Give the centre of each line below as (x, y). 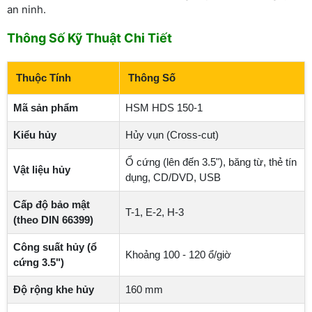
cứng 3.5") (39, 262)
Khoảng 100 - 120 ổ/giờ (178, 254)
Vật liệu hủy (42, 169)
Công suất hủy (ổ (55, 247)
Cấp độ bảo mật (52, 204)
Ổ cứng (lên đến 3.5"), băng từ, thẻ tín (211, 162)
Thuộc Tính (44, 77)
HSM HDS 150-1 (164, 107)
